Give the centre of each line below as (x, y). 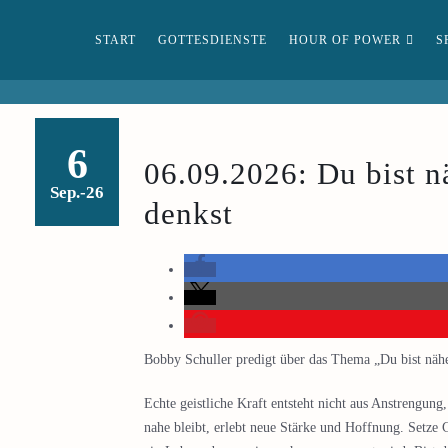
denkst (188, 214)
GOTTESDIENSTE (212, 40)
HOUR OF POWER (345, 40)
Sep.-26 (77, 192)
